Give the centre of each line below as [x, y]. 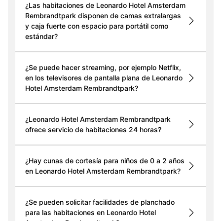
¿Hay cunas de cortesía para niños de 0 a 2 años [105, 161]
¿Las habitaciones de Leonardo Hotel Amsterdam [105, 5]
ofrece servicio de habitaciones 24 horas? [93, 130]
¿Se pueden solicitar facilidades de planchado [100, 202]
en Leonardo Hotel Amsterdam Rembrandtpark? [103, 171]
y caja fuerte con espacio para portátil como [96, 26]
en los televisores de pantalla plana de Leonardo [104, 78]
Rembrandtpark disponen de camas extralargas [103, 16]
